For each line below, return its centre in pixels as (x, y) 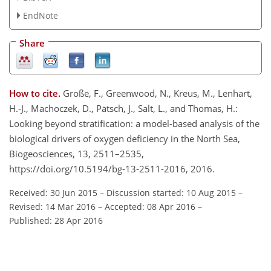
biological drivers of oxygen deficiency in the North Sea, (125, 139)
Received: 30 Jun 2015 (53, 193)
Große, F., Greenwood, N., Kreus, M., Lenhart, (158, 93)
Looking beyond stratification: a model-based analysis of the (134, 124)
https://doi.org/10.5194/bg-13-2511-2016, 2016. (112, 169)
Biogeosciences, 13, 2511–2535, (77, 154)
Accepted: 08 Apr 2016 (150, 207)
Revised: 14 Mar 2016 (52, 207)
